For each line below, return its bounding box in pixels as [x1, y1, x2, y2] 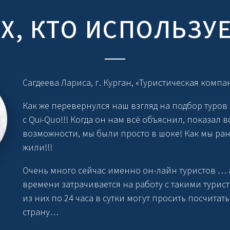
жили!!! [23, 141, 53, 154]
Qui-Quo [29, 113, 61, 126]
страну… [23, 205, 59, 219]
